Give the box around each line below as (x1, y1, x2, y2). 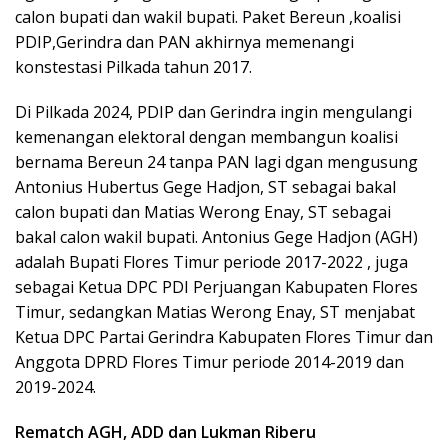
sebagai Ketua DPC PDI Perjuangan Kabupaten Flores (15, 276, 418, 299)
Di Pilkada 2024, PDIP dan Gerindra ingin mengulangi (15, 101, 412, 124)
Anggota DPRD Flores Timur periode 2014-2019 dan (15, 351, 404, 374)
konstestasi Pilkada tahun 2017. (15, 56, 252, 79)
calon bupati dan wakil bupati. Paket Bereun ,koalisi (15, 6, 401, 29)
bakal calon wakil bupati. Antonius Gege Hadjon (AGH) (15, 226, 418, 249)
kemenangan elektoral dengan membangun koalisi (15, 126, 398, 149)
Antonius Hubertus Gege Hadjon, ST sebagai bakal (15, 176, 396, 199)
